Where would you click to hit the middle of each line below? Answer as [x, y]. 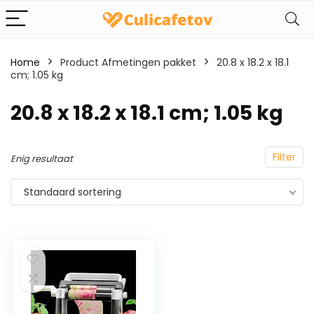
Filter [284, 157]
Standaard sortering [73, 192]
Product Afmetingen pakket [128, 62]
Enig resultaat [42, 159]
